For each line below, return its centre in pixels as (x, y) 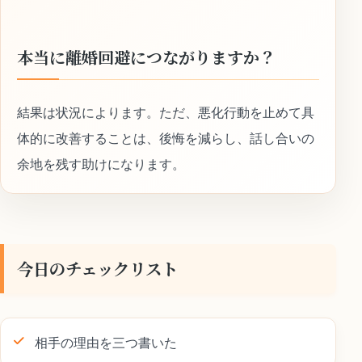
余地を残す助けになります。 (101, 164)
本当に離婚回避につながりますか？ (146, 57)
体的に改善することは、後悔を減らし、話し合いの (166, 139)
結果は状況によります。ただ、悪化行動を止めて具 (166, 113)
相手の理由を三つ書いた (106, 343)
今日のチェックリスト (97, 269)
